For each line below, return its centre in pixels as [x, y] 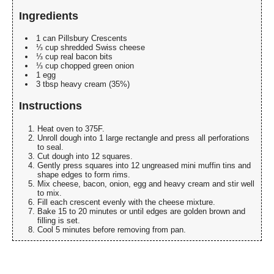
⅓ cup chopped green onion [85, 66]
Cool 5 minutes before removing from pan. [112, 229]
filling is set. [59, 220]
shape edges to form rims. [84, 174]
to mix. [50, 193]
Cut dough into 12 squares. [85, 156]
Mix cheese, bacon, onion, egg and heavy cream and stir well [146, 183]
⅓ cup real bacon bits [74, 57]
